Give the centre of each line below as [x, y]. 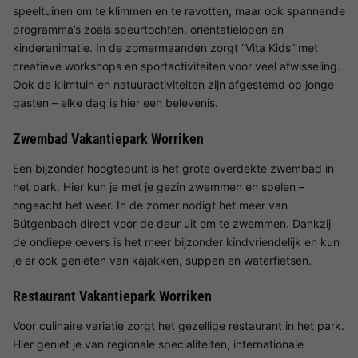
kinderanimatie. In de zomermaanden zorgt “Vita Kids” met [165, 48]
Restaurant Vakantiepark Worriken [112, 296]
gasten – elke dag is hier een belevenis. [115, 103]
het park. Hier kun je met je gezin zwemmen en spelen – [159, 187]
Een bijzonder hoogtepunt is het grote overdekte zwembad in [173, 168]
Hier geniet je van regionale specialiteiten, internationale [158, 344]
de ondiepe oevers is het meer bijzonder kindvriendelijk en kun [176, 242]
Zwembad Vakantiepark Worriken [108, 139]
